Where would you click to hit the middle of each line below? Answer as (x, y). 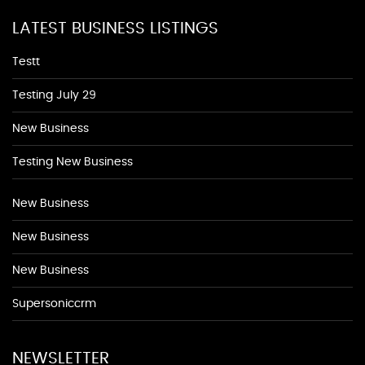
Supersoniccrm (54, 304)
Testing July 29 (54, 95)
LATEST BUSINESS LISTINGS (115, 29)
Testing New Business (73, 162)
